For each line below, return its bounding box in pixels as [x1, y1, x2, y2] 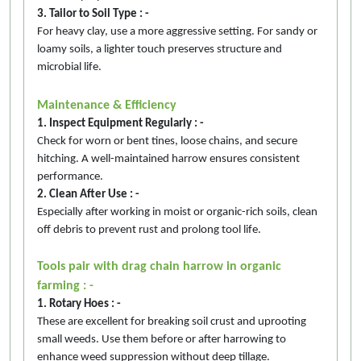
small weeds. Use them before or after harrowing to [37, 333, 286, 346]
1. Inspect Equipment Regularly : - [37, 117, 204, 130]
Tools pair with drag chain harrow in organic [37, 259, 281, 273]
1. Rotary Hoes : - [37, 297, 121, 310]
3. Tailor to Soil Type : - [37, 7, 149, 20]
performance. [37, 170, 103, 183]
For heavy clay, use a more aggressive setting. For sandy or [37, 25, 317, 38]
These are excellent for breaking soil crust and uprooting [37, 315, 306, 328]
